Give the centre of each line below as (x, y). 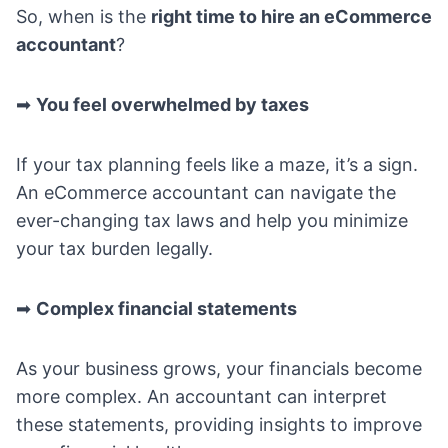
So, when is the (83, 17)
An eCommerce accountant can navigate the (206, 193)
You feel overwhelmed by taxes (172, 105)
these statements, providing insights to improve (219, 425)
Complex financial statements (166, 309)
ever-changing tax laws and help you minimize (212, 221)
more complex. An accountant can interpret (201, 397)
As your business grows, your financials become (219, 369)
